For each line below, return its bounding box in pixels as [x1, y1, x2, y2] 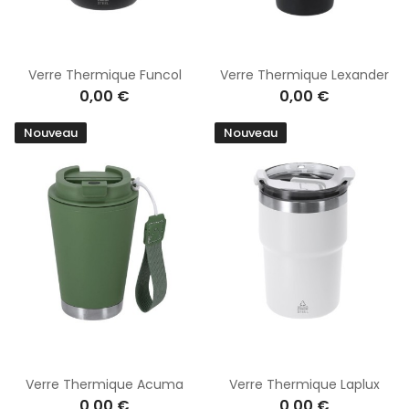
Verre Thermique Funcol [27, 65, 182, 84]
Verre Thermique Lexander [220, 65, 389, 84]
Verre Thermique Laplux [229, 374, 380, 393]
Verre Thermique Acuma [26, 374, 184, 393]
